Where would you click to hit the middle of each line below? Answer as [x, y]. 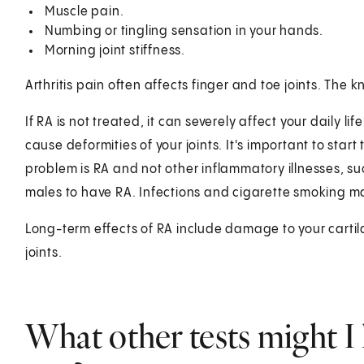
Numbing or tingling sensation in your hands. [184, 31]
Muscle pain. [84, 11]
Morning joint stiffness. [115, 50]
